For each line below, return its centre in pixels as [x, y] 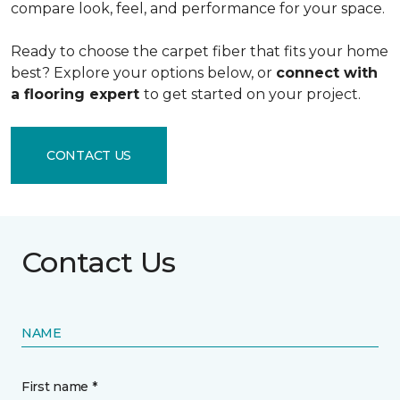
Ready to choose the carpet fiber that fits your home [200, 51]
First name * [59, 387]
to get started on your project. [252, 94]
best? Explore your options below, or [143, 73]
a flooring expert [77, 94]
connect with [327, 73]
